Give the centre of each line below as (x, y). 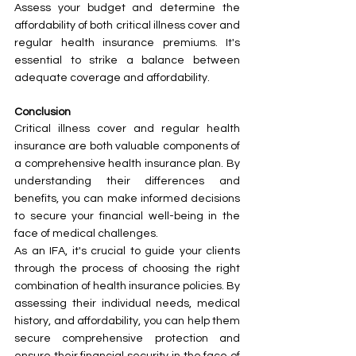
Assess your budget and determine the (127, 8)
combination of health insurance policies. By (127, 286)
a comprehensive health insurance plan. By (127, 163)
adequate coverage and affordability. (112, 77)
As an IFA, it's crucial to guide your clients (127, 251)
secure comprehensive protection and (127, 338)
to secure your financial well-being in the (127, 216)
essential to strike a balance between (127, 60)
